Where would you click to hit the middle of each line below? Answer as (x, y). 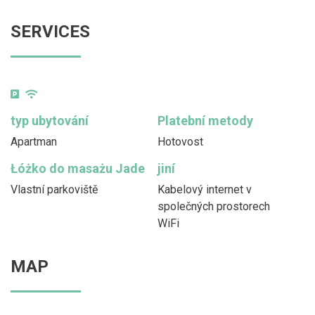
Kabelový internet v (205, 189)
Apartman (34, 141)
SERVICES (50, 31)
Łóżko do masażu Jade (78, 168)
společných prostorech (214, 206)
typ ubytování (50, 120)
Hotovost (180, 141)
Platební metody (205, 120)
